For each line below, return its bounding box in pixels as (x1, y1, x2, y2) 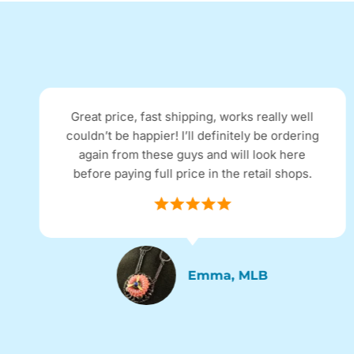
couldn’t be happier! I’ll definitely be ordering (66, 128, 319, 144)
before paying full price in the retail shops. (73, 166, 312, 182)
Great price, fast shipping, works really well (71, 109, 314, 125)
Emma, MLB (188, 267, 269, 283)
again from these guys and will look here (79, 147, 307, 163)
